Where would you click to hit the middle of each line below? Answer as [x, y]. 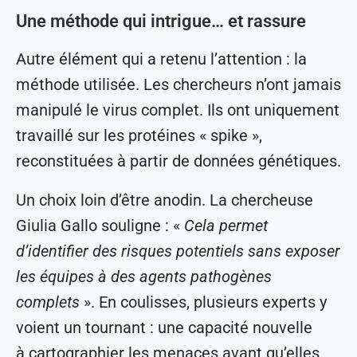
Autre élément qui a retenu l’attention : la [161, 59]
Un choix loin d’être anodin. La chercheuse [165, 200]
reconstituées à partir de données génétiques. [178, 161]
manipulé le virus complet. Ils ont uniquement [178, 110]
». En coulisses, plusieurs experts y [205, 302]
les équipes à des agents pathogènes [144, 277]
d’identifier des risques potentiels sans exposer [178, 251]
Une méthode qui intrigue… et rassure [161, 22]
